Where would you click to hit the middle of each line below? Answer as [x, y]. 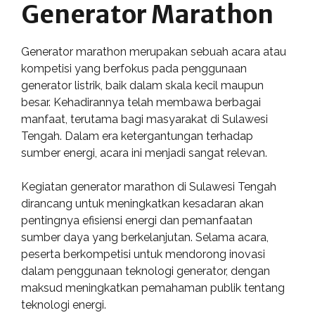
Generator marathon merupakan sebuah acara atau [154, 52]
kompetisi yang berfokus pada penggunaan [134, 69]
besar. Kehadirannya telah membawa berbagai [141, 102]
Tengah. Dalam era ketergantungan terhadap [137, 136]
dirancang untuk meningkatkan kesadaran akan [142, 204]
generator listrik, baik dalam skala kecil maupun [142, 85]
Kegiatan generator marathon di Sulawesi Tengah [149, 187]
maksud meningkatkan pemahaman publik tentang [153, 288]
